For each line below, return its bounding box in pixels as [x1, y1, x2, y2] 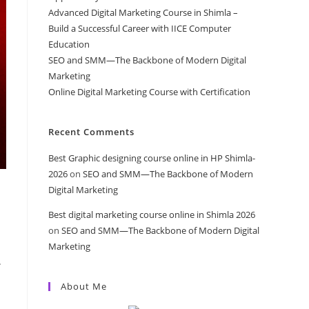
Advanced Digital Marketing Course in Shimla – [48, 6, 238, 19]
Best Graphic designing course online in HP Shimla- [48, 151, 255, 164]
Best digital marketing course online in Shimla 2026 [48, 208, 255, 221]
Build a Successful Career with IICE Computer [48, 21, 231, 34]
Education [48, 37, 90, 50]
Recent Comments [48, 125, 134, 138]
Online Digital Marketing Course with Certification [48, 85, 250, 98]
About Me [61, 279, 107, 292]
